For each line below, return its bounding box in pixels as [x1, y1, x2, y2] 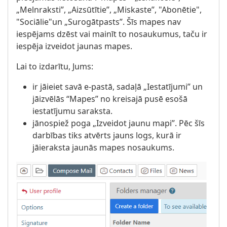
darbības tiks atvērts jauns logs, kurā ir [32, 130, 181, 141]
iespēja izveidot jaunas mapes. [16, 41, 132, 52]
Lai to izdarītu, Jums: [16, 61, 93, 72]
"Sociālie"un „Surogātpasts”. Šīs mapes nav [16, 16, 181, 27]
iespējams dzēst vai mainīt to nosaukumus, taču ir [16, 28, 207, 40]
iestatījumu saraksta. [32, 105, 112, 117]
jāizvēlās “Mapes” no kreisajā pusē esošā [32, 93, 187, 104]
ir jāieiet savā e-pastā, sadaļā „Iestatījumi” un [32, 81, 203, 92]
